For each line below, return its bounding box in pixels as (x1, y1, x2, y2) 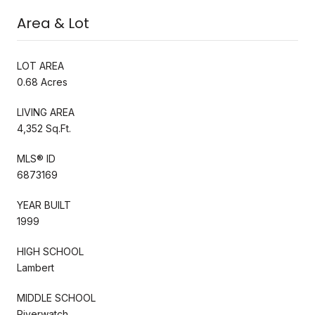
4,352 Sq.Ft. (17, 122, 71, 134)
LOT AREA (17, 59, 64, 72)
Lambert (17, 261, 54, 274)
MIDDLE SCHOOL (17, 291, 96, 304)
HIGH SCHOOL (17, 245, 84, 257)
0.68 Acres (17, 75, 67, 88)
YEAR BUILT (17, 198, 71, 211)
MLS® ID (17, 152, 56, 165)
